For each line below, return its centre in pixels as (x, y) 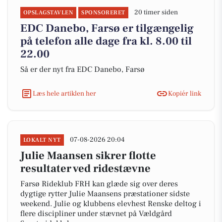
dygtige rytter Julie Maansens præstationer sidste (105, 194)
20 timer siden (156, 12)
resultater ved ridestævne (85, 168)
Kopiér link (185, 93)
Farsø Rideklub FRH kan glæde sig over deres (99, 184)
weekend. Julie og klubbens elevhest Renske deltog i (111, 204)
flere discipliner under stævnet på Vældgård (96, 214)
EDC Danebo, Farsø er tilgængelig (107, 28)
